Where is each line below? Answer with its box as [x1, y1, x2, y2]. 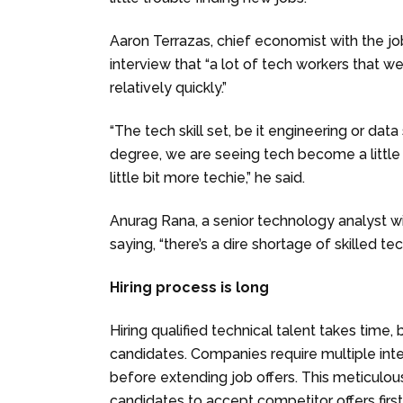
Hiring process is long [110, 278, 269, 296]
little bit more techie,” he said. [110, 168, 305, 186]
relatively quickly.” [110, 78, 227, 96]
